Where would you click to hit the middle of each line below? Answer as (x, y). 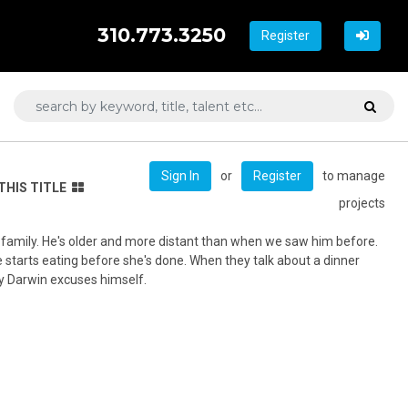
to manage (354, 175)
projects (362, 203)
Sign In (180, 175)
